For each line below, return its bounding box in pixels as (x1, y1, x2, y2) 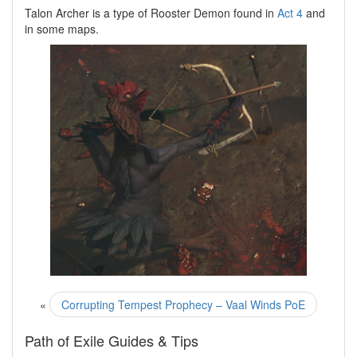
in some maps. (25, 21, 99, 37)
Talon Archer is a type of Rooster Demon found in (25, 5, 277, 21)
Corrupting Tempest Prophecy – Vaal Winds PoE (61, 296, 305, 312)
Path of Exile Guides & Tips (25, 330, 198, 351)
